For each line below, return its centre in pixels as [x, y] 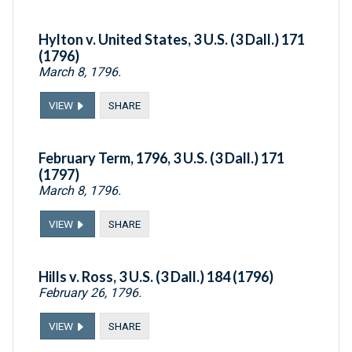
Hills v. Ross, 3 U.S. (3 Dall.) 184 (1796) [156, 277]
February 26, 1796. [90, 293]
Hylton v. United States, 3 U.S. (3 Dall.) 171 [172, 40]
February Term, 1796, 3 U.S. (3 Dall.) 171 [161, 158]
